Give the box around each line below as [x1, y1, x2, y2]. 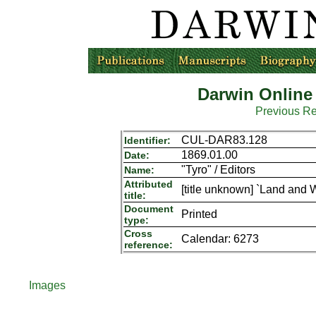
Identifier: [123, 135, 171, 146]
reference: [123, 239, 173, 250]
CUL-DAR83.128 [181, 134, 267, 146]
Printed [181, 208, 217, 220]
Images [29, 279, 66, 291]
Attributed [123, 178, 173, 190]
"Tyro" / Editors [181, 164, 255, 176]
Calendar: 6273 [181, 233, 259, 245]
